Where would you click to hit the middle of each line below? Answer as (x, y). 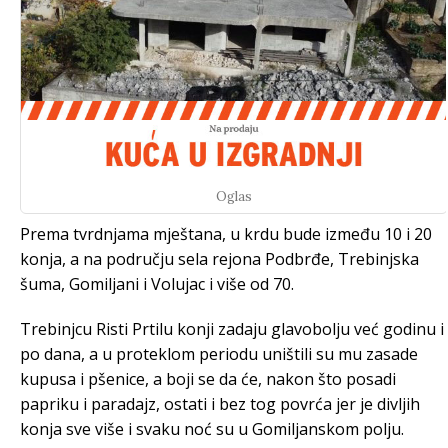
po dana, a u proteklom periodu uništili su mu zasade (219, 354)
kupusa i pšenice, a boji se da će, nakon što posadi (208, 379)
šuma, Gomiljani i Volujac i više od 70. (157, 284)
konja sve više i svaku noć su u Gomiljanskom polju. (212, 429)
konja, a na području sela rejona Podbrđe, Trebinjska (219, 259)
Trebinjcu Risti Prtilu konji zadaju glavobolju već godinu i (232, 329)
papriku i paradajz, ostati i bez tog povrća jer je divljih (220, 404)
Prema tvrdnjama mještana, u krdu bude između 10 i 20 (226, 234)
